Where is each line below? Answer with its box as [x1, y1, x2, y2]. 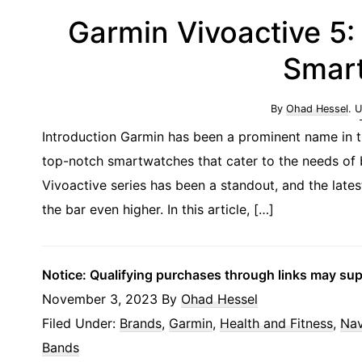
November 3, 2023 [42, 291, 158, 308]
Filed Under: [42, 315, 120, 332]
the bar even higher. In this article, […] [42, 201, 274, 218]
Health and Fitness [220, 315, 333, 332]
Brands [120, 315, 162, 332]
